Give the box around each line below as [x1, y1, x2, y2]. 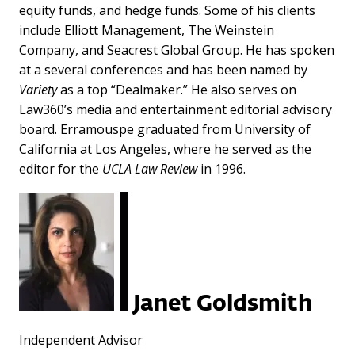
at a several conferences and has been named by [19, 60, 307, 78]
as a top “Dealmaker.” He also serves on [57, 80, 296, 98]
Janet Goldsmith [133, 292, 312, 315]
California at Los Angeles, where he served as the [19, 139, 311, 158]
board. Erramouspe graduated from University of [19, 120, 311, 138]
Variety [19, 80, 57, 98]
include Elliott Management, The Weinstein [19, 21, 274, 39]
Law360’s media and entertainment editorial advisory [19, 100, 332, 118]
